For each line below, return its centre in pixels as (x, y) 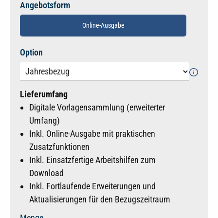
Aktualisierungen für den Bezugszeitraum (100, 199)
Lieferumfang (44, 94)
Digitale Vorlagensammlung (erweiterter (97, 107)
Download (46, 173)
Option (31, 53)
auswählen (62, 52)
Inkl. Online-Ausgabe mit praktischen (92, 133)
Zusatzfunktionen (59, 146)
